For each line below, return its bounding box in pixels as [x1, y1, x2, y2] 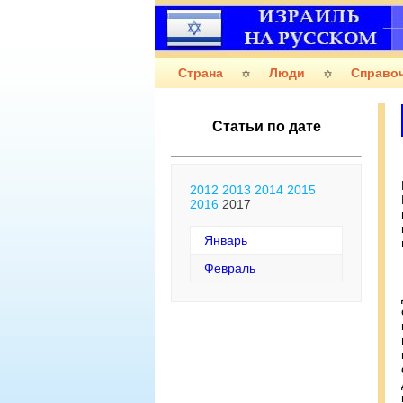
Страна [178, 66, 223, 80]
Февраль [204, 261, 255, 275]
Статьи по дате [211, 119, 321, 134]
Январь [204, 233, 247, 247]
